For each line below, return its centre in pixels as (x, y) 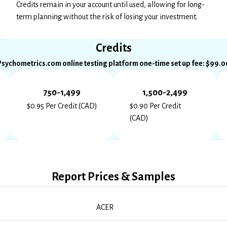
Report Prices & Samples (113, 177)
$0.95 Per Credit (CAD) (62, 106)
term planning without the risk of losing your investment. (107, 17)
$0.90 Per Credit (155, 106)
